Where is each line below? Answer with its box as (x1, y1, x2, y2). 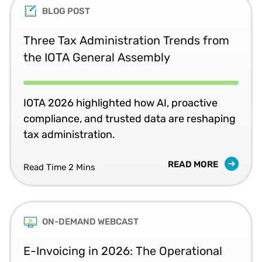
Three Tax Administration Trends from (23, 33, 229, 47)
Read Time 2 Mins (23, 161, 95, 173)
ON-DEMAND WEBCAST (42, 216, 139, 227)
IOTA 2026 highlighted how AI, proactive (23, 96, 218, 109)
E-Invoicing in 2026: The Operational (23, 243, 222, 258)
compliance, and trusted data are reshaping (23, 112, 236, 125)
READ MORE (168, 158, 220, 170)
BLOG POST (42, 5, 90, 16)
